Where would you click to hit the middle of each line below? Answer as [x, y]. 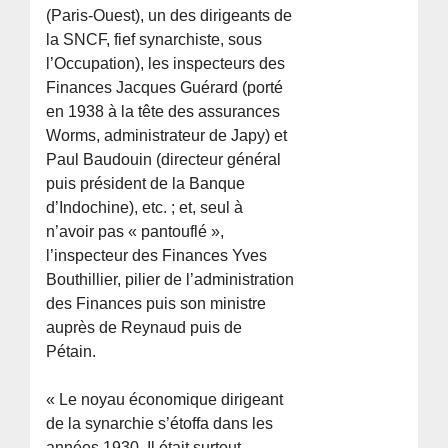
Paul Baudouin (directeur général [164, 159]
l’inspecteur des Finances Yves [157, 255]
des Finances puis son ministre [156, 303]
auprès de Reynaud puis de [144, 327]
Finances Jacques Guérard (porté [165, 87]
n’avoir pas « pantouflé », [135, 231]
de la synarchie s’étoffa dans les [160, 423]
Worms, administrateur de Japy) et [167, 135]
